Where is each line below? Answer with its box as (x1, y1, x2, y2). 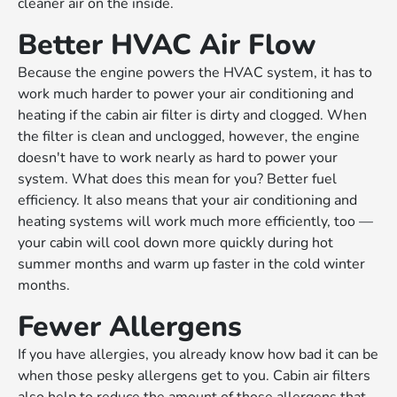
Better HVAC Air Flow (18, 26, 317, 65)
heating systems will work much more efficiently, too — (18, 212, 374, 232)
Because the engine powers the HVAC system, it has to (18, 63, 373, 83)
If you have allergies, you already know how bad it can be (18, 345, 379, 365)
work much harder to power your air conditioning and (18, 84, 354, 105)
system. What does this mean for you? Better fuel (18, 169, 338, 190)
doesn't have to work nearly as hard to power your (18, 148, 339, 168)
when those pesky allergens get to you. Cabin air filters (18, 366, 371, 386)
